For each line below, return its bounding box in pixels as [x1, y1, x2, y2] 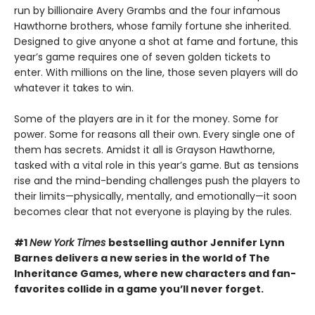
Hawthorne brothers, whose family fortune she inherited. [14, 18, 291, 33]
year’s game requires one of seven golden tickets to [14, 49, 271, 64]
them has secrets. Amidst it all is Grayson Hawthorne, [14, 142, 275, 157]
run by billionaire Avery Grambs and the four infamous [14, 3, 281, 18]
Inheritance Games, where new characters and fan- [14, 266, 296, 281]
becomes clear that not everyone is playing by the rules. [14, 204, 292, 219]
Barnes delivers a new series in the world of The [14, 250, 270, 265]
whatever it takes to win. [14, 80, 134, 95]
